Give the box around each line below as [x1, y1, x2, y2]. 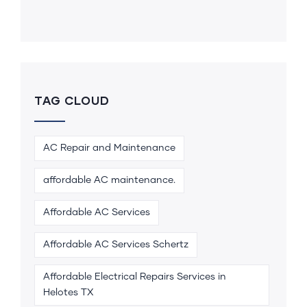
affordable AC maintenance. [43, 175, 175, 185]
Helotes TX [43, 287, 94, 297]
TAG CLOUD [34, 93, 110, 108]
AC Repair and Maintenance [43, 143, 175, 153]
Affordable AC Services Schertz [43, 239, 188, 249]
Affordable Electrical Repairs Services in [43, 271, 226, 282]
